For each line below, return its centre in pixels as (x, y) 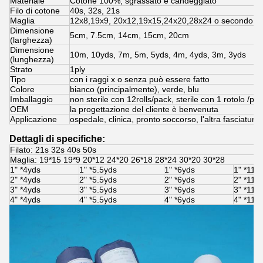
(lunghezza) (32, 59)
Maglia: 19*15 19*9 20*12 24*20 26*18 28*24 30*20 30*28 (117, 160)
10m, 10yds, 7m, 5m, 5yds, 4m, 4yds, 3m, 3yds (158, 55)
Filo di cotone (35, 11)
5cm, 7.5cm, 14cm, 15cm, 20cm (129, 35)
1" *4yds (25, 170)
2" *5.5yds (98, 180)
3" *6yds (180, 190)
